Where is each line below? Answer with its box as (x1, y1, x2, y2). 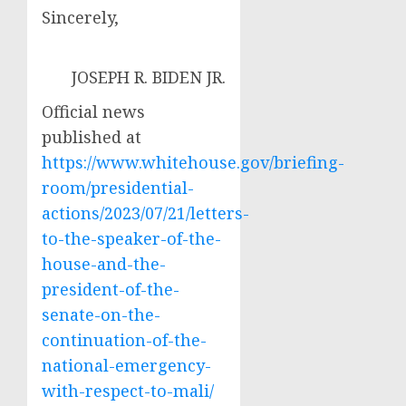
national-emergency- (42, 354, 211, 376)
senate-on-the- (42, 304, 160, 325)
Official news (42, 101, 145, 122)
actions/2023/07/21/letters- (42, 202, 249, 224)
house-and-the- (42, 253, 166, 275)
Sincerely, (42, 6, 119, 28)
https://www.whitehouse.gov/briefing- (42, 151, 344, 173)
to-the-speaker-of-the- (42, 227, 221, 249)
